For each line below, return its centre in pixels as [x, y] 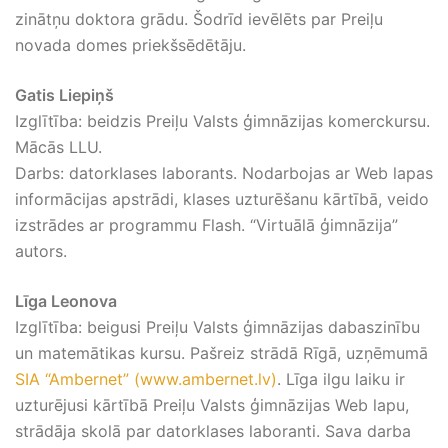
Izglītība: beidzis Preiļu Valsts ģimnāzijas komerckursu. [222, 121]
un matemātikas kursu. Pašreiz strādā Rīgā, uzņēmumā [221, 353]
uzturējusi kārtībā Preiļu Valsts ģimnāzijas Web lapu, [212, 405]
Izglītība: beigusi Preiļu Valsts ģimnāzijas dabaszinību [217, 327]
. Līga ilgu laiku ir [341, 379]
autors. [41, 251]
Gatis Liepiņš [64, 95]
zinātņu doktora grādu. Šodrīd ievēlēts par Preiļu [199, 19]
